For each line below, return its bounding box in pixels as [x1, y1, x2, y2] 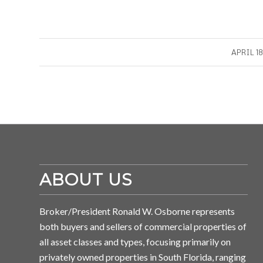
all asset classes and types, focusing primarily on [39, 236, 231, 248]
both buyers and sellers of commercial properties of [39, 221, 247, 232]
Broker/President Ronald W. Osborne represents [39, 205, 235, 217]
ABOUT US [39, 170, 132, 190]
